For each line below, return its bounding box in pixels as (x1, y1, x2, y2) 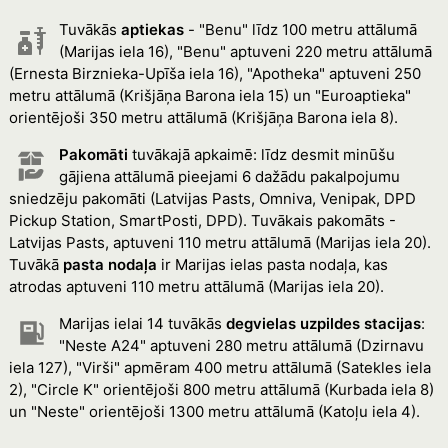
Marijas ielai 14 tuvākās (58, 314, 226, 333)
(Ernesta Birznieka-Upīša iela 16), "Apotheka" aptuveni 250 (8, 64, 421, 83)
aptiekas (120, 20, 184, 39)
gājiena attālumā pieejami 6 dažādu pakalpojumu (58, 167, 400, 186)
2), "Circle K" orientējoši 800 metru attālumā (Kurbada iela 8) (8, 380, 434, 399)
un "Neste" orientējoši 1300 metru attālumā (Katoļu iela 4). (8, 402, 420, 421)
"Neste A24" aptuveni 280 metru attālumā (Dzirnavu (58, 336, 424, 355)
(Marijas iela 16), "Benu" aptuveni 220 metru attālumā (58, 42, 432, 61)
